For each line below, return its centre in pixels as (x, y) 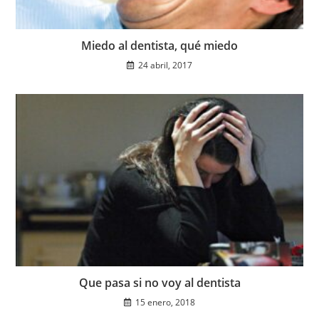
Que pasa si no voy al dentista (159, 282)
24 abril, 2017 (165, 65)
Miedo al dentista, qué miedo (159, 45)
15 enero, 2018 (165, 302)
